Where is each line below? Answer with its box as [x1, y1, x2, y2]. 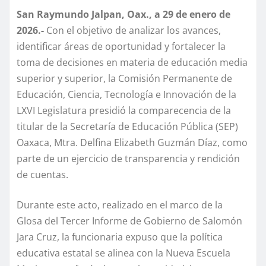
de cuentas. [17, 167, 68, 181]
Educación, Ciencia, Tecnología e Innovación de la [17, 87, 236, 101]
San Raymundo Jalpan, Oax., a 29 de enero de [17, 7, 230, 21]
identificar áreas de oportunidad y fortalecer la [17, 39, 226, 53]
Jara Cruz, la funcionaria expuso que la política [17, 230, 223, 243]
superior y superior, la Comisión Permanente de [17, 71, 232, 85]
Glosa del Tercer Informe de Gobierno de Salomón [17, 214, 242, 227]
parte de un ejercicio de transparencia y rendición [17, 151, 240, 165]
